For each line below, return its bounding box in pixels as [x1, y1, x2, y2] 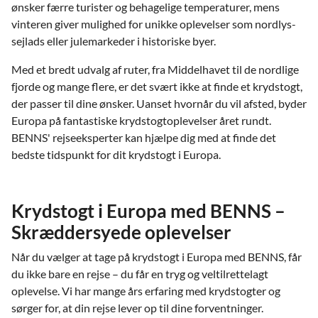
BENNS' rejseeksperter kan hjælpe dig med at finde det [11, 130, 276, 144]
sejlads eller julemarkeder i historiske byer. [11, 33, 216, 48]
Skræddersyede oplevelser [11, 220, 231, 243]
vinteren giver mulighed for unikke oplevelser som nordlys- [11, 16, 296, 31]
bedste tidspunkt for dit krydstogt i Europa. [11, 147, 221, 161]
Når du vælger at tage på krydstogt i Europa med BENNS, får [11, 249, 302, 263]
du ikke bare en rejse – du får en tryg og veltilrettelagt [11, 266, 268, 280]
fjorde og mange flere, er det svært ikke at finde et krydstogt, [11, 79, 302, 93]
